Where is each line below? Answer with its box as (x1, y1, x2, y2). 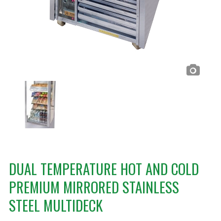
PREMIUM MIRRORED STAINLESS (8, 176, 179, 197)
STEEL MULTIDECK (8, 194, 103, 216)
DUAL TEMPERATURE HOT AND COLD (8, 158, 199, 179)
